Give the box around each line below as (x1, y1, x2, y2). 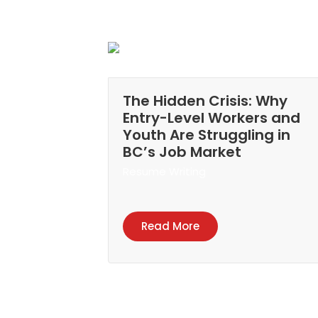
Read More (141, 218, 199, 234)
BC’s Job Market (123, 141, 241, 162)
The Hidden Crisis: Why (123, 90, 287, 111)
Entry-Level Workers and (123, 107, 300, 128)
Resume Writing (123, 163, 206, 179)
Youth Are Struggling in (123, 124, 290, 145)
